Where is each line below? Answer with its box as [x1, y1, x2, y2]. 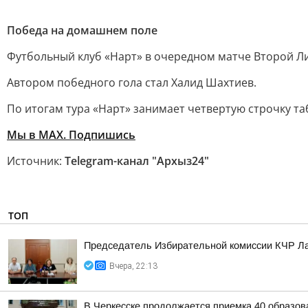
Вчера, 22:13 [109, 261, 157, 271]
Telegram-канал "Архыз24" [65, 153, 209, 168]
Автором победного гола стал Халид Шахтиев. [7, 75, 256, 90]
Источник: [7, 153, 65, 168]
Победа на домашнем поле [7, 23, 157, 38]
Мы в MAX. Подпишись [7, 127, 135, 142]
